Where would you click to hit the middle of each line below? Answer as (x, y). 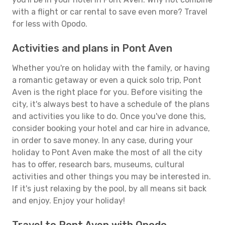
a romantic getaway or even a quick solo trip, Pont (107, 80)
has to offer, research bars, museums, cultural (98, 164)
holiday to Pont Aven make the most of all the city (107, 152)
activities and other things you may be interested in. (111, 177)
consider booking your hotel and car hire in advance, (111, 128)
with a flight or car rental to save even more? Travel (110, 12)
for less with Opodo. (50, 24)
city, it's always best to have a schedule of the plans (111, 104)
